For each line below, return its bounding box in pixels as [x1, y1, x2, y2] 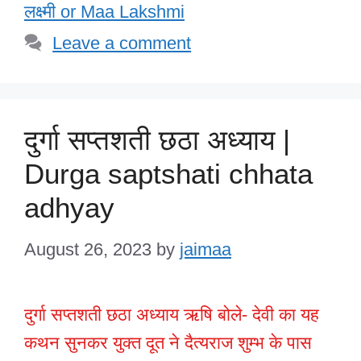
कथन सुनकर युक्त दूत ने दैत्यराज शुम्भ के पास [24, 333, 312, 354]
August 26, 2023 [24, 239, 151, 260]
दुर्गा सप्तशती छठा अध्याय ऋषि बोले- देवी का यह [24, 305, 319, 326]
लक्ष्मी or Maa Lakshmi [24, 2, 185, 23]
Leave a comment [52, 33, 192, 54]
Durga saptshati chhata [24, 158, 313, 190]
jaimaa [180, 239, 231, 260]
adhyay [24, 192, 114, 224]
